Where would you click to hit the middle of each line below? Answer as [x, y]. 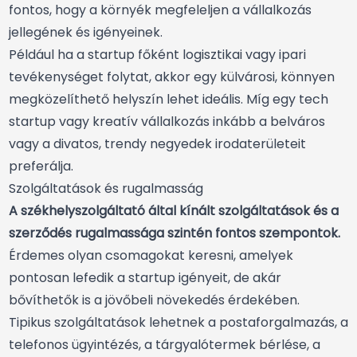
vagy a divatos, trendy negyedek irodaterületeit [157, 144]
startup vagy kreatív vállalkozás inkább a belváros [167, 122]
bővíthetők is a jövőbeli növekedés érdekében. [154, 300]
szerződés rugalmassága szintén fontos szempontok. [175, 233]
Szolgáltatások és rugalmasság [106, 189]
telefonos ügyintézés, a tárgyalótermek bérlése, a [165, 345]
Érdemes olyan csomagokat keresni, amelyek [151, 256]
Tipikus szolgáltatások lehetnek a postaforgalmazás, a [178, 323]
